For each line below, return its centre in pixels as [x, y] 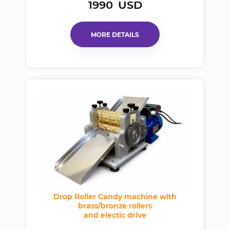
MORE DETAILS [115, 34]
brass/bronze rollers [115, 206]
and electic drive [115, 215]
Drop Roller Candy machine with [115, 197]
